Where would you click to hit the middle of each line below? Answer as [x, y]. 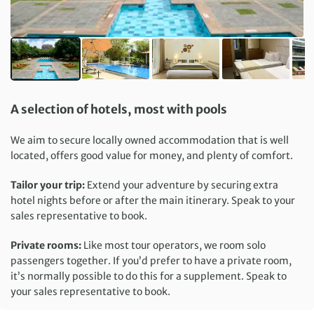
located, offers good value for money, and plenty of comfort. [152, 156]
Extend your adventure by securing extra [182, 185]
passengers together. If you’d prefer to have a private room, [151, 261]
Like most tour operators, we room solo [173, 246]
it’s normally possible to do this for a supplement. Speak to [149, 277]
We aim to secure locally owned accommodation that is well [150, 141]
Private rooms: [46, 246]
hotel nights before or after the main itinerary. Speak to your [153, 201]
